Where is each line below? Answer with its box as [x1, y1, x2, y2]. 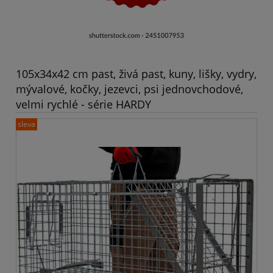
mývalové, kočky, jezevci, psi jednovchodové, [16, 81, 243, 96]
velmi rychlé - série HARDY [16, 96, 151, 112]
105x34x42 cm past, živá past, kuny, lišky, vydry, [16, 66, 257, 81]
